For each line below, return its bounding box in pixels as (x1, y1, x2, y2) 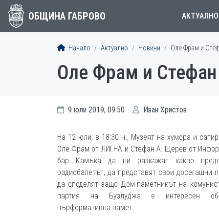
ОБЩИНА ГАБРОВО (28, 10, 106, 22)
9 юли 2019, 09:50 (66, 105, 125, 114)
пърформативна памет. (57, 203, 134, 212)
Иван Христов (141, 105, 187, 114)
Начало (67, 44, 90, 52)
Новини (138, 44, 160, 52)
